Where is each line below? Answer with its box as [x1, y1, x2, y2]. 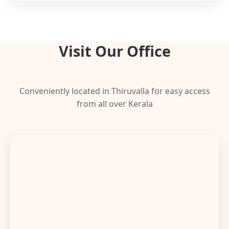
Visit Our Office [58, 41, 171, 61]
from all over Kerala [76, 98, 153, 109]
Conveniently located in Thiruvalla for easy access [19, 85, 210, 97]
